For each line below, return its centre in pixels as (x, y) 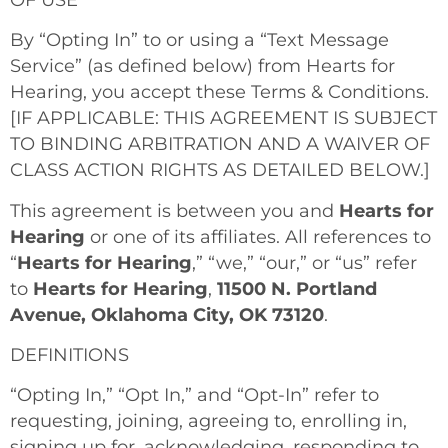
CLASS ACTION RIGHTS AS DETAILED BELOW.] (220, 170)
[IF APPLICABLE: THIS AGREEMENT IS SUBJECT (223, 118)
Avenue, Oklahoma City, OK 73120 (167, 314)
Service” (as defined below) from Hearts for (202, 66)
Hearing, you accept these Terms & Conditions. (219, 92)
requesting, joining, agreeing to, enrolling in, (208, 421)
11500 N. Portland (297, 288)
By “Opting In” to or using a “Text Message (199, 40)
